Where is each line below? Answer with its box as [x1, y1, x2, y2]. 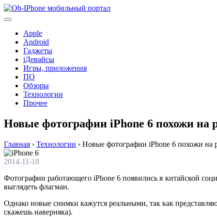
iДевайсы [23, 55, 54, 63]
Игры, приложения [23, 64, 87, 72]
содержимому [3, 21, 49, 29]
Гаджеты [23, 46, 52, 55]
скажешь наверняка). [4, 207, 73, 216]
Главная [4, 139, 30, 148]
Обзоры [23, 81, 49, 90]
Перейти [3, 3, 32, 12]
